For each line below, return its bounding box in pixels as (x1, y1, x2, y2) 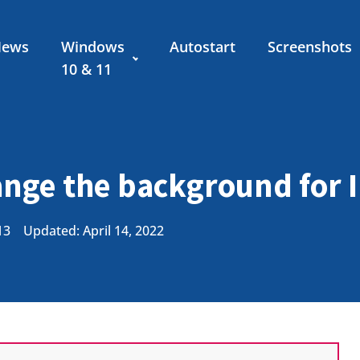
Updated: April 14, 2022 (23, 222, 164, 239)
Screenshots (267, 37, 352, 56)
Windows (61, 37, 125, 56)
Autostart (169, 37, 235, 56)
